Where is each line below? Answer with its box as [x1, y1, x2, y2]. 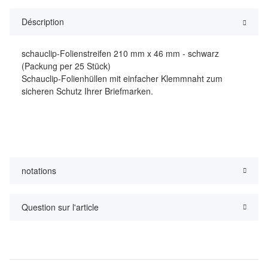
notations [22, 165, 56, 177]
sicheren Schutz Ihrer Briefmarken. [22, 85, 153, 98]
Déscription [22, 16, 64, 28]
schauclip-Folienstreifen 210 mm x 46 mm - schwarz [22, 47, 219, 60]
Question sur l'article [22, 201, 99, 214]
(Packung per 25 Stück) [22, 60, 111, 72]
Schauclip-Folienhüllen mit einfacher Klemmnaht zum [22, 72, 223, 85]
